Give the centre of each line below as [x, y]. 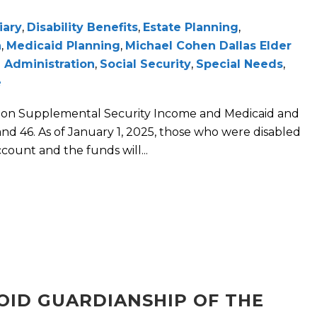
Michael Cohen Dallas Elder [208, 46]
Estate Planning [191, 28]
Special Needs [240, 64]
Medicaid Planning [63, 46]
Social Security [145, 64]
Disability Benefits [82, 28]
